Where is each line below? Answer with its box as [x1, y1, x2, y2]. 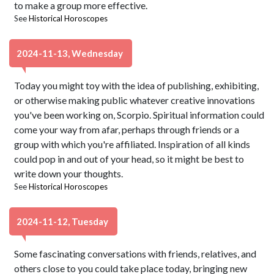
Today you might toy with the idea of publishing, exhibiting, [14, 80, 259, 91]
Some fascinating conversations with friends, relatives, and [14, 248, 257, 259]
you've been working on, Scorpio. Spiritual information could [14, 109, 265, 120]
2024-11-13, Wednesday [17, 48, 125, 59]
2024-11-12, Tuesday [17, 216, 110, 227]
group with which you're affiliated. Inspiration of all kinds [14, 138, 251, 150]
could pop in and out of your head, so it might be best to [14, 153, 245, 165]
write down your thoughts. [14, 168, 124, 179]
